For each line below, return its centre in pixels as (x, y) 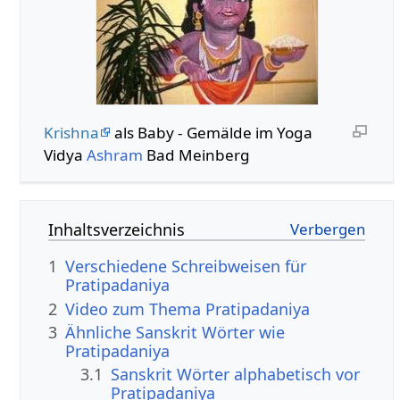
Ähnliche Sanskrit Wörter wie (175, 333)
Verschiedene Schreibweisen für (186, 267)
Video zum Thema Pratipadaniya (188, 308)
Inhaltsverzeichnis (117, 230)
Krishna (71, 132)
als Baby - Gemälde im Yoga (211, 132)
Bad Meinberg (196, 154)
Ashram (114, 154)
